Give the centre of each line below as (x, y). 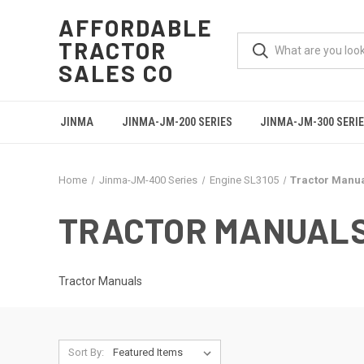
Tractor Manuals (100, 281)
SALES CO (117, 73)
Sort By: (86, 352)
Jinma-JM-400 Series (148, 180)
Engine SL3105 (244, 180)
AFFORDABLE (136, 28)
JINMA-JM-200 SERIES (177, 122)
